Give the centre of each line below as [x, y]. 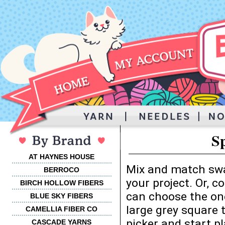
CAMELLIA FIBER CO [62, 209]
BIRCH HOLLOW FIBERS [62, 183]
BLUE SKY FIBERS [62, 196]
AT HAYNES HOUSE [62, 157]
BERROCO [62, 170]
